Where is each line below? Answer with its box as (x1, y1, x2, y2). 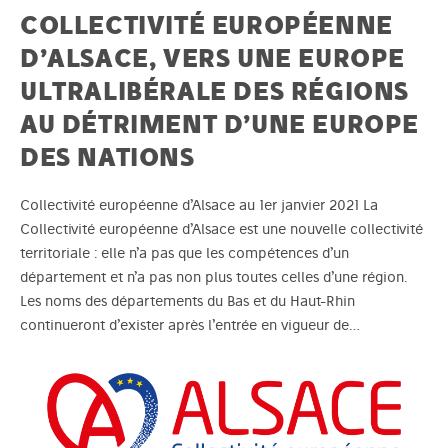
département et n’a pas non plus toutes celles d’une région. (20, 268, 407, 287)
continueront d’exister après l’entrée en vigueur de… (20, 316, 360, 335)
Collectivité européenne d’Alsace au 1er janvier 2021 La (20, 196, 378, 215)
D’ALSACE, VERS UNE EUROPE (20, 42, 406, 74)
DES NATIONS (20, 141, 195, 173)
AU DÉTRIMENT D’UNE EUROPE (20, 108, 420, 140)
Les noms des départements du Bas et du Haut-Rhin (20, 292, 355, 311)
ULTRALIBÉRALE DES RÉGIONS (20, 75, 410, 107)
